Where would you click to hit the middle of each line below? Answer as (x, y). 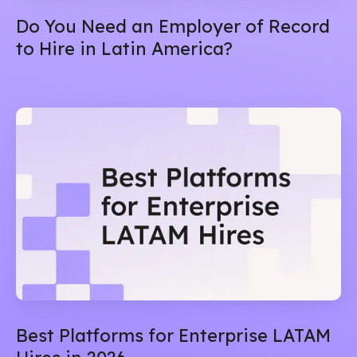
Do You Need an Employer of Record (173, 26)
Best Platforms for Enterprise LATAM (173, 336)
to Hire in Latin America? (124, 48)
